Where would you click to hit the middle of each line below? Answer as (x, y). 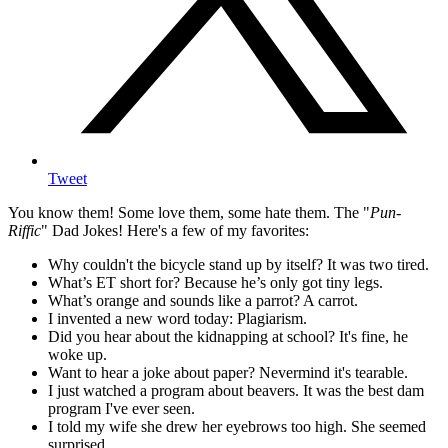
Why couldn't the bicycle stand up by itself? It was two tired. (238, 265)
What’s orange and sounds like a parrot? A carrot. (203, 301)
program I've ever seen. (121, 409)
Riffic (24, 231)
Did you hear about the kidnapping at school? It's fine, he (228, 337)
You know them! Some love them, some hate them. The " (189, 213)
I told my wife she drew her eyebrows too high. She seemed (237, 427)
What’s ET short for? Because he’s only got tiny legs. (215, 283)
